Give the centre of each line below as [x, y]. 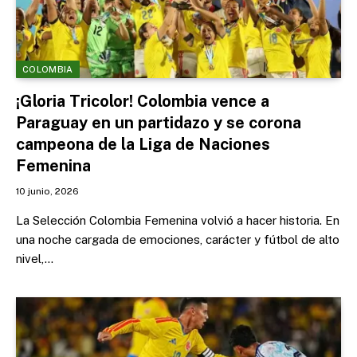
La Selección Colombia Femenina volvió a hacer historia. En [178, 220]
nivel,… [35, 259]
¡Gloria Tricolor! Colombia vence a [143, 101]
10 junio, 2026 [47, 191]
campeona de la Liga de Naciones [143, 144]
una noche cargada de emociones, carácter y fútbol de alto [178, 239]
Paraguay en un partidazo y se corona [159, 123]
